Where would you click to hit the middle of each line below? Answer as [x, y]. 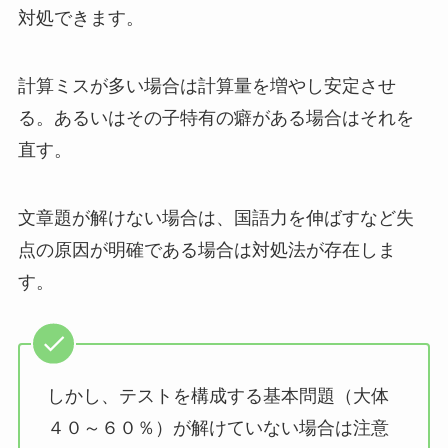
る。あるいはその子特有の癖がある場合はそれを [215, 117]
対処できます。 [80, 18]
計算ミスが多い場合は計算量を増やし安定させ [206, 85]
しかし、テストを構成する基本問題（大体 [217, 396]
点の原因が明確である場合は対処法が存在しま [206, 249]
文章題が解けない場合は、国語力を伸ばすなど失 [215, 217]
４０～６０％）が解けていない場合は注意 [217, 428]
